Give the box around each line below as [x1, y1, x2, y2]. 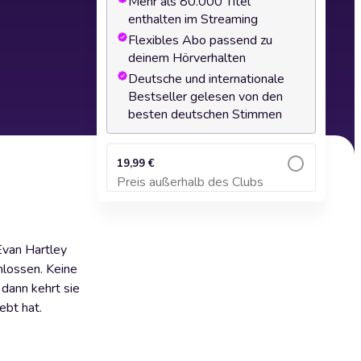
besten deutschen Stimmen [128, 106, 282, 123]
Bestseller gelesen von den [128, 88, 283, 106]
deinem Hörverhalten [128, 49, 246, 67]
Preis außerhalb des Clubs [117, 173, 263, 191]
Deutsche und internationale [128, 70, 284, 88]
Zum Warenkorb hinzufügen [147, 184, 276, 196]
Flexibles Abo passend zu [128, 31, 272, 49]
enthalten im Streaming [128, 10, 258, 28]
